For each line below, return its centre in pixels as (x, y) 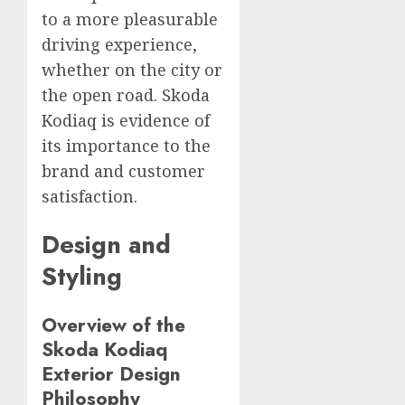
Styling (82, 277)
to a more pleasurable (130, 19)
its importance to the (126, 146)
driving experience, (119, 44)
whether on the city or (132, 70)
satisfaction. (89, 196)
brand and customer (123, 171)
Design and (106, 245)
